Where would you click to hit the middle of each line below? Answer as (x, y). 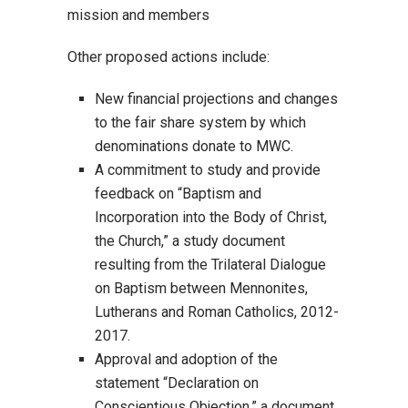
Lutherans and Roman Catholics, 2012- (217, 312)
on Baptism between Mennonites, (201, 288)
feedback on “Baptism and (178, 194)
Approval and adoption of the (186, 359)
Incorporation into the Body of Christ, (211, 217)
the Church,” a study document (190, 241)
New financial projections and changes (216, 99)
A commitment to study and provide (208, 170)
